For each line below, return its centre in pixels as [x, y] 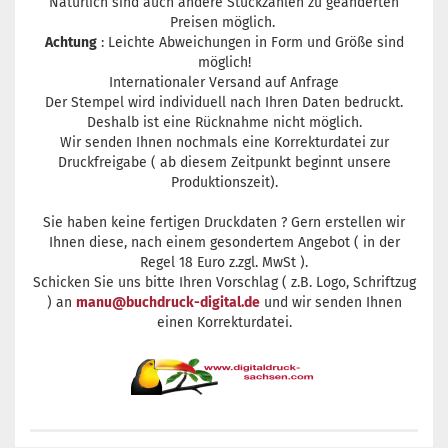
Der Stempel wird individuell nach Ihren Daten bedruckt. [224, 103]
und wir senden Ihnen [330, 303]
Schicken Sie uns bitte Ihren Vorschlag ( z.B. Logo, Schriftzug [224, 283]
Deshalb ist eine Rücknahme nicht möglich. [224, 123]
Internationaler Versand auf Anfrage [224, 83]
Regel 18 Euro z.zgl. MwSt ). [224, 263]
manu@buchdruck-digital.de [167, 303]
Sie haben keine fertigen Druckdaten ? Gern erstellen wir [224, 223]
